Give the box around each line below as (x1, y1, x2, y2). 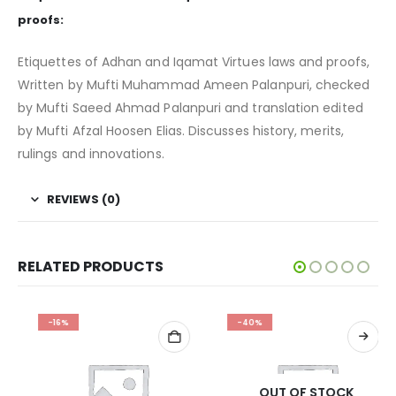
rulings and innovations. (18, 144, 164, 163)
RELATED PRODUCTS (18, 255, 164, 277)
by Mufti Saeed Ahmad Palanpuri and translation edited (18, 98, 363, 117)
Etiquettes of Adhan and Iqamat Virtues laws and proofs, (18, 52, 369, 71)
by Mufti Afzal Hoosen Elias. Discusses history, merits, (18, 121, 344, 140)
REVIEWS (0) (47, 190, 120, 208)
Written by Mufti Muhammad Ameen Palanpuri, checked (18, 75, 370, 94)
